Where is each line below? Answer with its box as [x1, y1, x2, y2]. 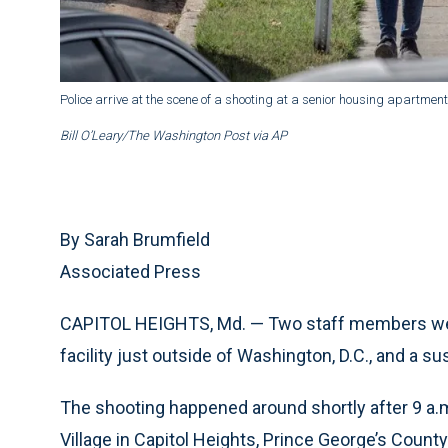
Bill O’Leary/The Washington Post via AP [60, 128, 287, 144]
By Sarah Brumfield [60, 229, 210, 251]
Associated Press [60, 261, 201, 283]
